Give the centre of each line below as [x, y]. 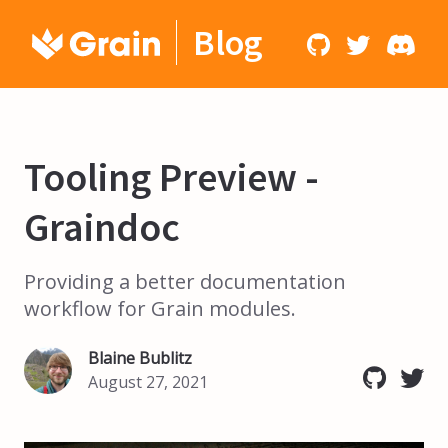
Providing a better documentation [185, 281]
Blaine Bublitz [140, 358]
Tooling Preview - [171, 177]
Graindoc [102, 227]
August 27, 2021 [148, 382]
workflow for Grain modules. [160, 308]
